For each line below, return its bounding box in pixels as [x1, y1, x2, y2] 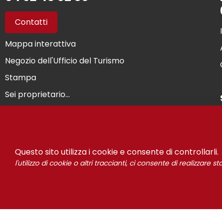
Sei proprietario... [5, 88, 70, 100]
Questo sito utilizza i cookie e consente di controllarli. [15, 146, 219, 158]
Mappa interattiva [5, 38, 76, 50]
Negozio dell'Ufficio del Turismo [5, 55, 124, 66]
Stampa [5, 71, 36, 83]
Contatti [15, 16, 48, 28]
